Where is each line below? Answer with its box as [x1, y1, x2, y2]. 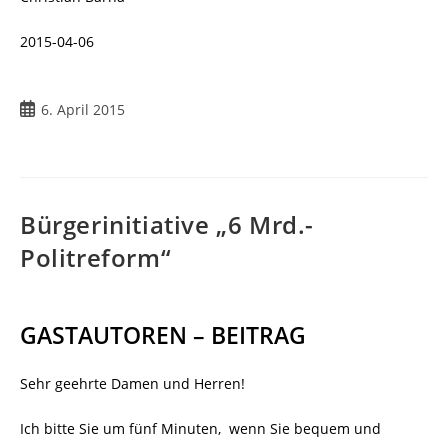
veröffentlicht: [19, 120, 113, 140]
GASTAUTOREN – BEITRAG [20, 319, 306, 352]
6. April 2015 [41, 100, 125, 120]
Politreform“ [20, 241, 172, 275]
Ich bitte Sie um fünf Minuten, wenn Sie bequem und [20, 419, 381, 439]
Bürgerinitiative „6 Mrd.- [20, 208, 315, 242]
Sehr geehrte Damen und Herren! [20, 374, 245, 394]
